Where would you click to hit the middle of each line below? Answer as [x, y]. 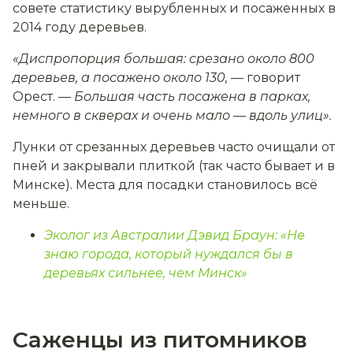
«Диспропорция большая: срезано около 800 [163, 58]
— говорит [266, 77]
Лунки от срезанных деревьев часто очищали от [174, 147]
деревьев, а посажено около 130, [122, 77]
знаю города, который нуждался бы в [169, 254]
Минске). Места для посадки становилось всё [165, 184]
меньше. [41, 203]
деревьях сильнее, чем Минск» [146, 273]
